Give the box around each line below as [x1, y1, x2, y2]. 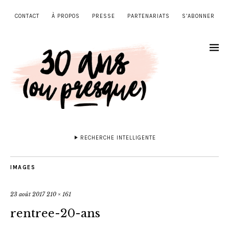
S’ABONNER [181, 13, 215, 19]
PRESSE [91, 13, 115, 19]
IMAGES [10, 164, 35, 171]
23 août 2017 [10, 191, 45, 198]
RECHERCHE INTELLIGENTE [80, 134, 156, 142]
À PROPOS [51, 13, 80, 19]
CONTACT [14, 13, 39, 19]
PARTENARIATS [127, 13, 170, 19]
